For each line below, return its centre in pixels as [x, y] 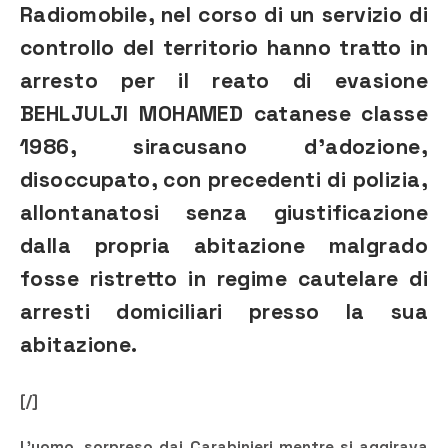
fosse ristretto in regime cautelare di [224, 279]
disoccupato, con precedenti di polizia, [224, 180]
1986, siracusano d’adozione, [224, 147]
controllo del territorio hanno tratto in [224, 48]
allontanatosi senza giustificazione [224, 213]
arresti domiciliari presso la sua [224, 312]
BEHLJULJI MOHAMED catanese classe [224, 114]
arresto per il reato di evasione [224, 81]
